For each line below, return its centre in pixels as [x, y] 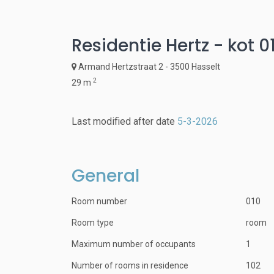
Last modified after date [124, 121]
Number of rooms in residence [130, 265]
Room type [93, 223]
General [106, 176]
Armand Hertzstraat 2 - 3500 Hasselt [148, 67]
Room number [99, 201]
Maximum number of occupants [134, 244]
